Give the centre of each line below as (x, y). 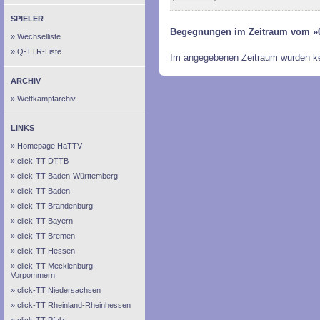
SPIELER (27, 19)
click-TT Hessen (46, 251)
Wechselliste (39, 36)
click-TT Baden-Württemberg (67, 176)
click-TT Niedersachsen (59, 290)
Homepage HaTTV (50, 146)
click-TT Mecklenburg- (56, 266)
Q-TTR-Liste (39, 51)
